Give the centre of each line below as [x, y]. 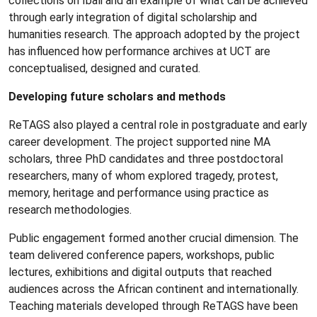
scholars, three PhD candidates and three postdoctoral [146, 158]
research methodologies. [70, 209]
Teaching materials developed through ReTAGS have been [153, 306]
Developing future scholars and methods [117, 96]
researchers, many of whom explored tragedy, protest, [143, 175]
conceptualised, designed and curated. [104, 68]
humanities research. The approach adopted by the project [154, 34]
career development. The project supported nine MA [139, 142]
